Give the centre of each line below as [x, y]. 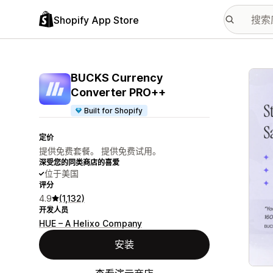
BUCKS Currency [117, 78]
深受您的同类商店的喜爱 [79, 162]
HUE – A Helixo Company [90, 223]
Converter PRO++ [118, 92]
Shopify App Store [96, 20]
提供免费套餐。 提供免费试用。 [100, 151]
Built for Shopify [114, 111]
